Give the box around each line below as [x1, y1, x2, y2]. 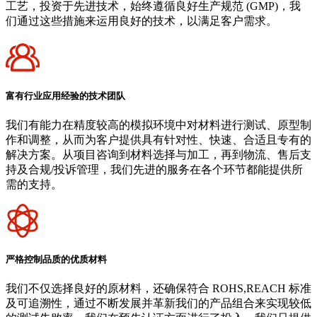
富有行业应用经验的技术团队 [6, 90, 125, 101]
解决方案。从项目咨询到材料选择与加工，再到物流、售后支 [6, 148, 311, 161]
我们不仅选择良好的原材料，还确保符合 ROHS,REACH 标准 [6, 282, 311, 295]
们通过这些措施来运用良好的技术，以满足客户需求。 [6, 14, 277, 27]
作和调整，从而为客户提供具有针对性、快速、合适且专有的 [6, 133, 311, 146]
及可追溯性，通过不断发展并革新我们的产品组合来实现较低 [6, 297, 311, 310]
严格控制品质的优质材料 [6, 254, 107, 265]
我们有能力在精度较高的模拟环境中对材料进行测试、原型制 [6, 118, 311, 131]
